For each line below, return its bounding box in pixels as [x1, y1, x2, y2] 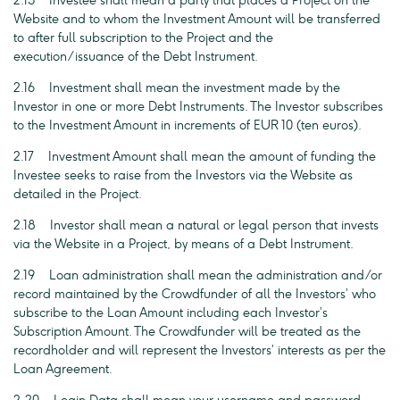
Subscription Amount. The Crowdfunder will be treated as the [13, 324, 361, 339]
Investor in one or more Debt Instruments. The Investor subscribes [13, 99, 383, 114]
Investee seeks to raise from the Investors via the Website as [13, 168, 353, 183]
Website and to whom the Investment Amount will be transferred [13, 12, 380, 27]
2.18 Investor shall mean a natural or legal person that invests [13, 218, 379, 233]
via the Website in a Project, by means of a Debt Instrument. [13, 237, 354, 252]
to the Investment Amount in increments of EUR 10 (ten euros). [13, 118, 362, 133]
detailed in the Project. [13, 187, 142, 202]
